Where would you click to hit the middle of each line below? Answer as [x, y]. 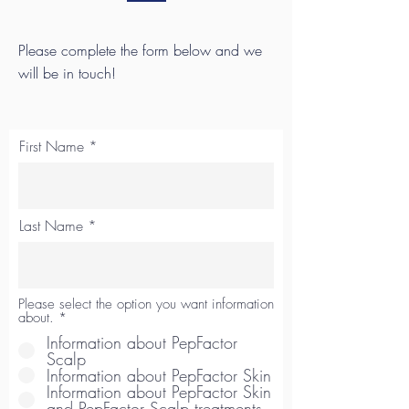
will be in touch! [67, 73]
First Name [52, 147]
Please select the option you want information [146, 304]
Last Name [51, 226]
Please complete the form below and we [140, 51]
